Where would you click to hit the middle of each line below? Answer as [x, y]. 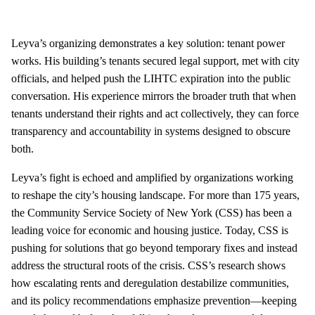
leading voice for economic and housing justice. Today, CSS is [150, 230]
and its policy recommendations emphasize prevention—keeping [154, 300]
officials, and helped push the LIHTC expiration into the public [151, 78]
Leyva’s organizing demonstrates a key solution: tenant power [148, 43]
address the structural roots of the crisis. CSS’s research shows [148, 265]
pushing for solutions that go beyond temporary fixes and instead [154, 247]
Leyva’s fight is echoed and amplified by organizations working [152, 177]
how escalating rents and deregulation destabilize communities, [150, 283]
